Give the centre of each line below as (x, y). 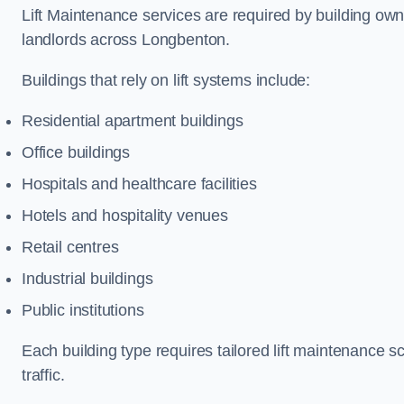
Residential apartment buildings (133, 121)
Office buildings (76, 152)
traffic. (43, 375)
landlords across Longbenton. (126, 40)
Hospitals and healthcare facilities (139, 184)
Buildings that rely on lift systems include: (166, 80)
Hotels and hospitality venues (125, 216)
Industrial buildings (87, 279)
